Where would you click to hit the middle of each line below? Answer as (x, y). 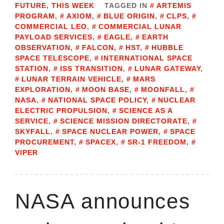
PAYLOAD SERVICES (54, 37)
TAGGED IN (127, 6)
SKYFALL (33, 132)
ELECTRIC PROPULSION (61, 111)
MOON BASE (106, 90)
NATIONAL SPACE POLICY (97, 100)
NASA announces (103, 201)
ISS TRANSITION (91, 69)
